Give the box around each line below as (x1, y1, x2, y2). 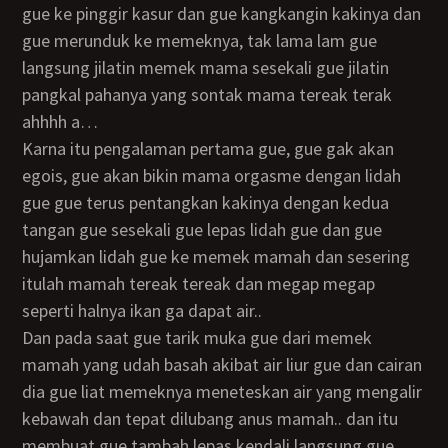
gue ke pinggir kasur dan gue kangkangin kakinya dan (22, 2, 422, 25)
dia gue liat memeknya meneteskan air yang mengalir (22, 380, 423, 403)
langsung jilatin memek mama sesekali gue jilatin (22, 56, 390, 79)
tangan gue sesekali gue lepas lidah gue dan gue (22, 218, 383, 241)
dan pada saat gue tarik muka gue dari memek (22, 326, 34, 349)
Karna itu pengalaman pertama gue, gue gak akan (22, 137, 34, 160)
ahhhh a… (22, 110, 99, 133)
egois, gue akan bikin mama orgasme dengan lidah (22, 164, 402, 187)
